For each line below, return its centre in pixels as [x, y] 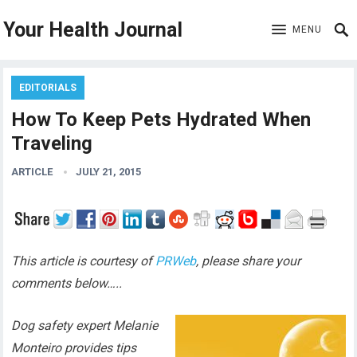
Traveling [52, 143]
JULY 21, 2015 [109, 172]
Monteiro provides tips [74, 348]
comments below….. [67, 283]
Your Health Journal [93, 30]
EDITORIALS [48, 88]
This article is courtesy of [84, 261]
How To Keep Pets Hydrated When [161, 120]
